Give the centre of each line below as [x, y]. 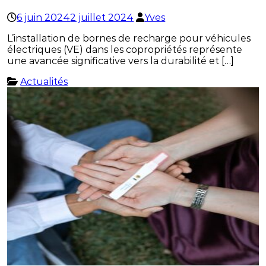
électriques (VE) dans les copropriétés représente [125, 50]
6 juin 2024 [44, 18]
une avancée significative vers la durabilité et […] [121, 61]
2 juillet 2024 [102, 18]
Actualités [44, 82]
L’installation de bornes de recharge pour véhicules [129, 39]
